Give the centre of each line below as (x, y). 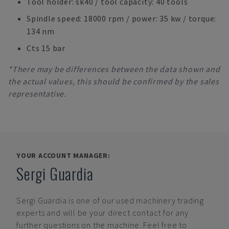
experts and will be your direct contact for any (102, 213)
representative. (38, 94)
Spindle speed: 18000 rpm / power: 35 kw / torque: (122, 18)
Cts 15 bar (46, 48)
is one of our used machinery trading (136, 200)
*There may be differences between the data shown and (114, 69)
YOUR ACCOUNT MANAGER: (63, 155)
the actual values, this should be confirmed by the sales (114, 81)
